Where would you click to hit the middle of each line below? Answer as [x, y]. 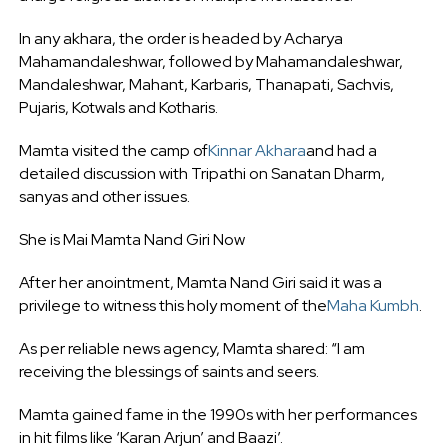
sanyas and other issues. [104, 196]
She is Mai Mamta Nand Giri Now [131, 239]
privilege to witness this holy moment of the [172, 305]
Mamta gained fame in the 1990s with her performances [217, 414]
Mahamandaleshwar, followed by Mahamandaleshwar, [210, 61]
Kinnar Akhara [256, 150]
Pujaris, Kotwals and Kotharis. [118, 107]
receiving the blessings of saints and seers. [168, 371]
